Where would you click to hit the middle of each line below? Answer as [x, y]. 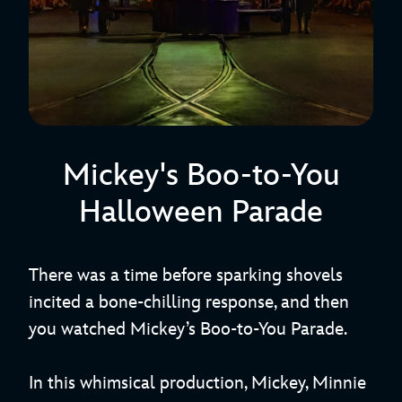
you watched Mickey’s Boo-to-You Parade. [188, 330]
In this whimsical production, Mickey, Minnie [197, 384]
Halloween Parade [201, 213]
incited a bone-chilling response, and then [189, 303]
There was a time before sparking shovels [186, 276]
